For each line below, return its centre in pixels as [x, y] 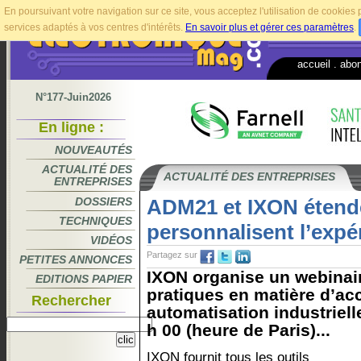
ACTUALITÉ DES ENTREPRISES [249, 176]
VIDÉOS [111, 240]
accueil [314, 64]
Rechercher [71, 301]
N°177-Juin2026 [73, 97]
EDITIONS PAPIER [84, 279]
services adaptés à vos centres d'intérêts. [95, 27]
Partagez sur [172, 255]
